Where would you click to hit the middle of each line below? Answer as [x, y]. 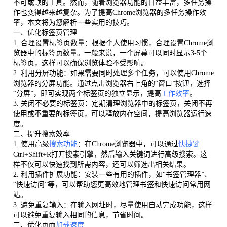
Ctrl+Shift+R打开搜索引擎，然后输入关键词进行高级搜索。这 [110, 155]
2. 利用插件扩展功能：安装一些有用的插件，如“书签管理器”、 [112, 175]
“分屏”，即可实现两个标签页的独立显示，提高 [87, 94]
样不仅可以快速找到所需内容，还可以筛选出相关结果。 [102, 165]
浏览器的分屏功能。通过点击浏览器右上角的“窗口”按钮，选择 [112, 84]
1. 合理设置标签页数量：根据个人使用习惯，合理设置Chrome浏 [113, 43]
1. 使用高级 [31, 144]
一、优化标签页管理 [45, 33]
